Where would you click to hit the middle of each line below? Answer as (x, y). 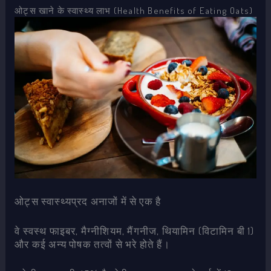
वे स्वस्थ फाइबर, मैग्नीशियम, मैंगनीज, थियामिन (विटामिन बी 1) (135, 230)
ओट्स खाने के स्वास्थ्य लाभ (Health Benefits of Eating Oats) (134, 11)
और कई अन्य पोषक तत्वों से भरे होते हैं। (92, 244)
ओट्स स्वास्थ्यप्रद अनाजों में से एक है (88, 201)
